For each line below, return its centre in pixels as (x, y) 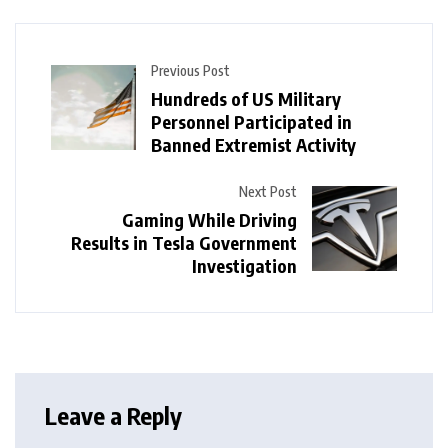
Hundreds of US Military (246, 98)
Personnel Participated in (251, 121)
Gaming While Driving (209, 219)
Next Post (268, 191)
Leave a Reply (113, 414)
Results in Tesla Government (184, 242)
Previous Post (190, 70)
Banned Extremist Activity (253, 144)
